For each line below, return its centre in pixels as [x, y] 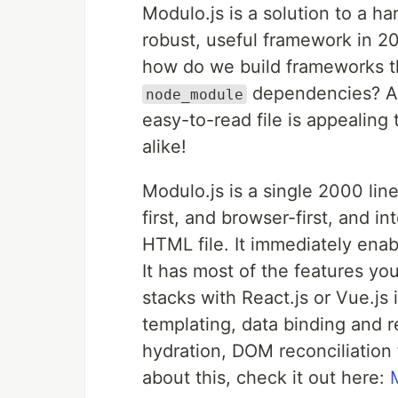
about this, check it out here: [266, 377]
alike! [164, 146]
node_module [195, 94]
